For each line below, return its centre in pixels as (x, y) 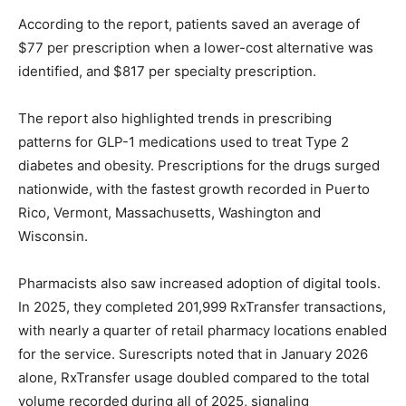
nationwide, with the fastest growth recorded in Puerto (194, 189)
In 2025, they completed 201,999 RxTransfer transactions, (202, 307)
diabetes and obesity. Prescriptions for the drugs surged (199, 166)
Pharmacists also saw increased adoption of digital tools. (199, 284)
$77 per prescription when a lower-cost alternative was (196, 48)
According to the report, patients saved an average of (189, 24)
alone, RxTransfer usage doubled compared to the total (194, 378)
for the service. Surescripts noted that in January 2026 (193, 354)
